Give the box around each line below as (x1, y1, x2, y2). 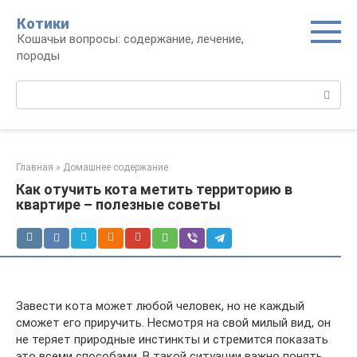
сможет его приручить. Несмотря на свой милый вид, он (16, 316, 331, 330)
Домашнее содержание (63, 162, 168, 173)
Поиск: (16, 81, 53, 96)
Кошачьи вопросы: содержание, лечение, (17, 32, 244, 46)
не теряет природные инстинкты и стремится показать (16, 332, 328, 347)
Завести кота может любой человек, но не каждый (16, 299, 304, 313)
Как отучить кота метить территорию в (16, 181, 292, 198)
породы (17, 49, 60, 63)
